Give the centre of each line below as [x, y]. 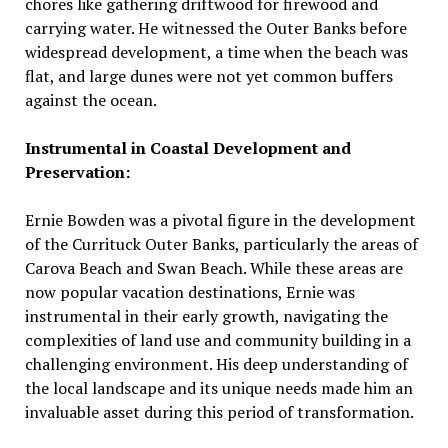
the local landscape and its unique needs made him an [218, 388]
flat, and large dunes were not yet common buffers [208, 76]
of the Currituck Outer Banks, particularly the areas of [221, 244]
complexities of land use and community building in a [217, 340]
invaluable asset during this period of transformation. [219, 412]
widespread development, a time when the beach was [216, 52]
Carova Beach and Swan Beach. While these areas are [213, 268]
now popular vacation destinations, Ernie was [189, 292]
